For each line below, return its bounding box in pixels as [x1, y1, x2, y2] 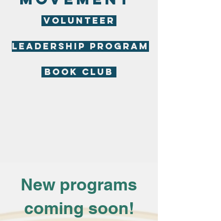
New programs [21, 174, 137, 194]
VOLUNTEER [43, 15, 115, 26]
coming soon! [24, 198, 134, 218]
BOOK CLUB [44, 66, 113, 77]
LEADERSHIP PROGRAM [12, 40, 149, 52]
